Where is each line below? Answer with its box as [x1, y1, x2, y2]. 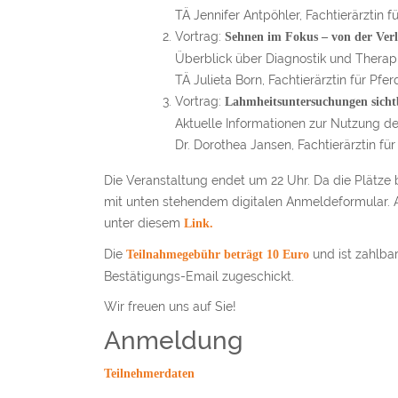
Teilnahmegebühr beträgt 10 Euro [126, 248, 309, 261]
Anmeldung [104, 326, 243, 355]
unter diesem [104, 216, 184, 230]
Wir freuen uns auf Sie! [104, 299, 236, 314]
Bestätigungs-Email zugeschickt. [104, 269, 294, 283]
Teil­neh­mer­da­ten [104, 367, 195, 380]
